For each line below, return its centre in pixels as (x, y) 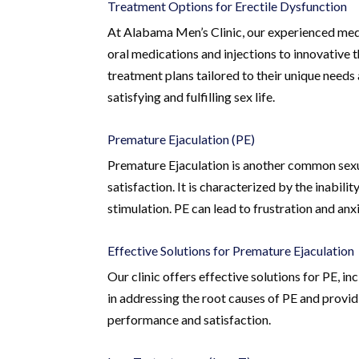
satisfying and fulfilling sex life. (192, 96)
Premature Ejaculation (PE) (182, 139)
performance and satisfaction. (190, 319)
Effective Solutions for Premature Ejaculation (231, 250)
